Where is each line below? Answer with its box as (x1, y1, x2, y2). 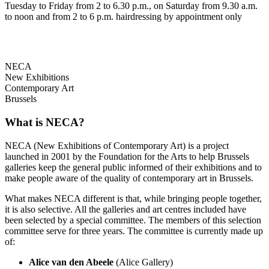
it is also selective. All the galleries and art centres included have (5, 204, 246, 214)
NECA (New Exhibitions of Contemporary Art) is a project (5, 140, 229, 151)
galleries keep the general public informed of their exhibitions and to (5, 162, 262, 172)
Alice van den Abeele (29, 256, 113, 267)
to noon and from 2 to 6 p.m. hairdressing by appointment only (5, 11, 242, 22)
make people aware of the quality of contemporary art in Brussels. (5, 172, 253, 183)
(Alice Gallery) (113, 256, 173, 267)
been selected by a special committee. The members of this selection (5, 214, 261, 225)
